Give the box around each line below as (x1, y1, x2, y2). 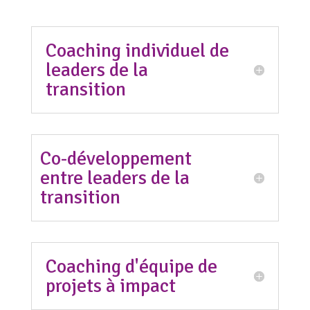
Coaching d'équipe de (45, 255, 217, 278)
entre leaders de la (39, 166, 190, 190)
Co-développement (39, 147, 192, 170)
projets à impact (45, 274, 176, 298)
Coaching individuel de (45, 39, 229, 62)
